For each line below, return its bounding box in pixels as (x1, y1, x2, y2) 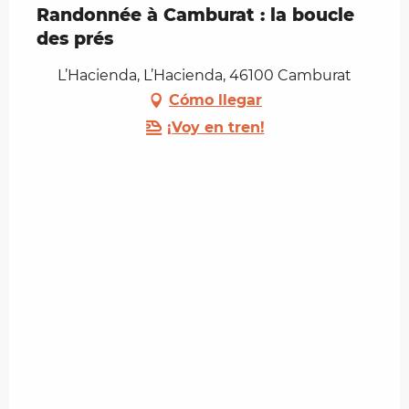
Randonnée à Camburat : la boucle (37, 4, 354, 26)
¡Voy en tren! (166, 118, 265, 136)
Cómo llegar (169, 90, 262, 109)
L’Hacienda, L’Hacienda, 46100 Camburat (58, 66, 351, 84)
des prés (37, 27, 113, 49)
